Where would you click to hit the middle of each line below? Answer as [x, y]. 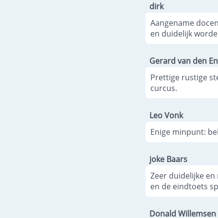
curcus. [164, 88]
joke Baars [168, 159]
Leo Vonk [166, 115]
